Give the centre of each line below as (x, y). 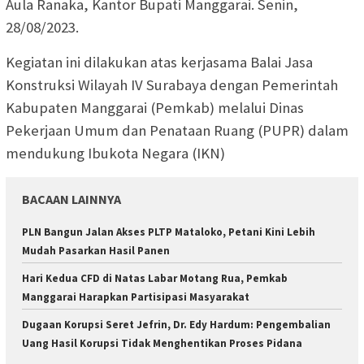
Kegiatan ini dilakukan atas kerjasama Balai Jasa (159, 62)
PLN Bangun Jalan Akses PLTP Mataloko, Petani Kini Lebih (169, 232)
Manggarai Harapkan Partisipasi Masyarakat (137, 297)
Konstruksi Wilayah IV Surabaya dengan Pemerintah (172, 84)
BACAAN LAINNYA (71, 199)
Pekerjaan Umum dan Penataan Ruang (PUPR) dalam (177, 130)
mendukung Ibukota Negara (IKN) (115, 153)
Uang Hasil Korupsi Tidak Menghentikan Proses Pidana (162, 343)
